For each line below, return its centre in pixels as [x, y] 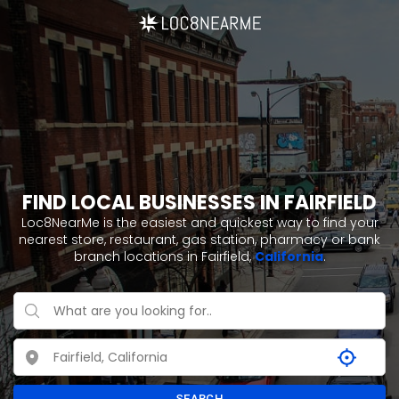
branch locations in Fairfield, [164, 256]
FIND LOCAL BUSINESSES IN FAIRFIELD [199, 203]
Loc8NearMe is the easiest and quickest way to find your [199, 223]
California [289, 256]
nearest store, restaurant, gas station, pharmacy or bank [199, 240]
